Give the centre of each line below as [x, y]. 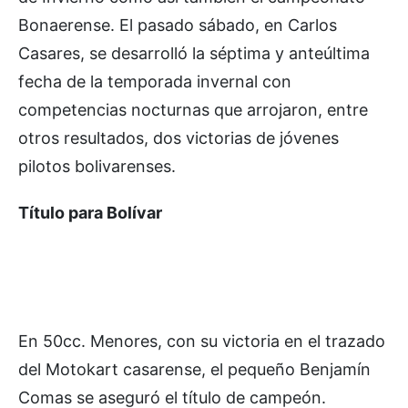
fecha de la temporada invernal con [155, 81]
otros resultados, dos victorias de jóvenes [178, 138]
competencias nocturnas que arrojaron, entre [193, 109]
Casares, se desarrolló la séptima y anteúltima [194, 53]
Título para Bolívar [90, 212]
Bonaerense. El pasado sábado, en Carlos [178, 25]
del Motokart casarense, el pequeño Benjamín [194, 369]
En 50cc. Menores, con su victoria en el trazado [202, 341]
